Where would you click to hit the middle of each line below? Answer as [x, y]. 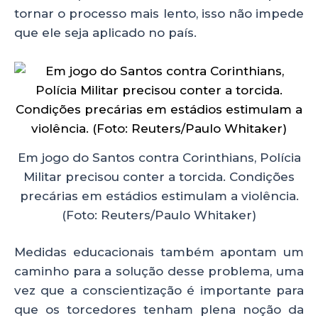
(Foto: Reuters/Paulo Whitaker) [159, 215]
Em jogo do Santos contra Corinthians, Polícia [159, 157]
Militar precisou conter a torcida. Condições [159, 176]
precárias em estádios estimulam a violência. [159, 196]
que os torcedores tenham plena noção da [159, 309]
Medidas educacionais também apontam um [159, 252]
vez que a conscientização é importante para [159, 290]
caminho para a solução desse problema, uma [159, 271]
